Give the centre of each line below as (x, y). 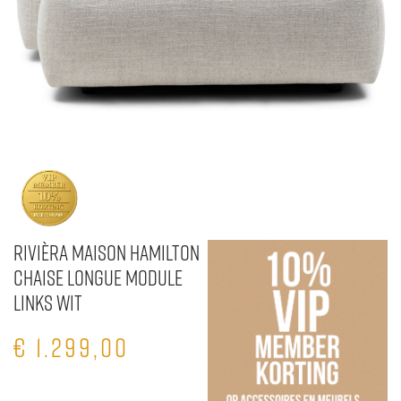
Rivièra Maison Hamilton (107, 252)
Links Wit (48, 303)
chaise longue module (98, 277)
